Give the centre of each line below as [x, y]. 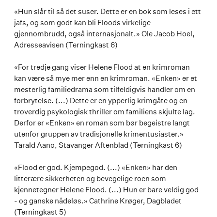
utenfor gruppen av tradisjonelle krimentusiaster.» [99, 134]
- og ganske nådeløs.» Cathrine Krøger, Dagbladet [98, 201]
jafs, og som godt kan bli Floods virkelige [82, 23]
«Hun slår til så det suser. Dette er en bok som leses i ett [108, 11]
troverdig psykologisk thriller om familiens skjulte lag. [105, 112]
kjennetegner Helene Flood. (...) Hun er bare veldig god [106, 190]
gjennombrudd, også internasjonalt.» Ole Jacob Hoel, [104, 34]
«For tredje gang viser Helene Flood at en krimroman [102, 67]
